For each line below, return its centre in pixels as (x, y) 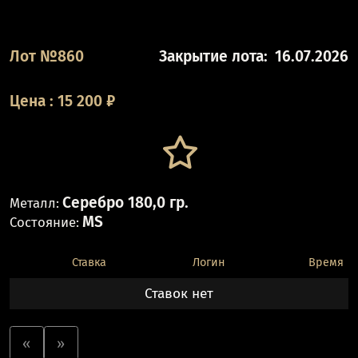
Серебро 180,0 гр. (125, 202)
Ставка (89, 263)
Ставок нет (179, 294)
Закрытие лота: (214, 57)
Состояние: (44, 222)
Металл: (34, 203)
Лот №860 (46, 57)
